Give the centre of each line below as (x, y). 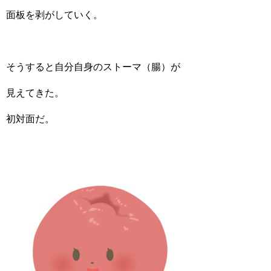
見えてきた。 (35, 93)
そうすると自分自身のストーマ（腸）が (93, 67)
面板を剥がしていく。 (54, 15)
